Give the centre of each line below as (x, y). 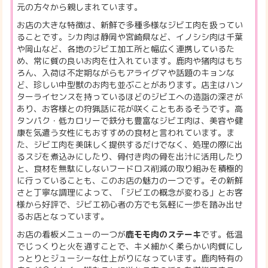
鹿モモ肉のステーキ (164, 234)
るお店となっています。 (63, 217)
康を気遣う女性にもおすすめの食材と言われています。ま (126, 133)
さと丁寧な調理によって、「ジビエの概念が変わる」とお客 (130, 193)
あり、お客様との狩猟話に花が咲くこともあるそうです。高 (130, 109)
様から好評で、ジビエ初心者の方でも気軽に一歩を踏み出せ (130, 205)
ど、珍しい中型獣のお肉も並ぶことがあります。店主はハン (130, 85)
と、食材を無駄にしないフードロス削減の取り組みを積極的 (130, 169)
